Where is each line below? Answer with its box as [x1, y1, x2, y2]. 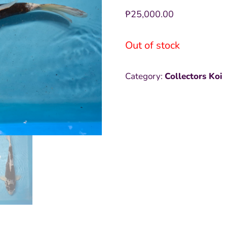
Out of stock [125, 39, 180, 52]
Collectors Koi [164, 70, 222, 82]
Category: [125, 70, 165, 82]
